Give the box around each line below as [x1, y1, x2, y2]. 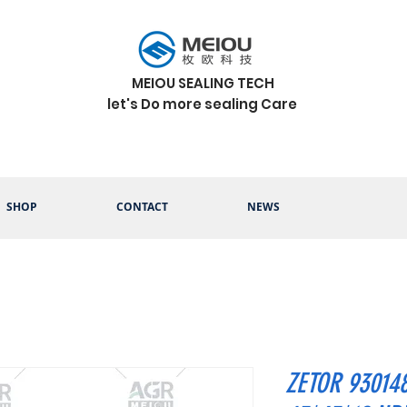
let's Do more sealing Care [106, 94, 300, 114]
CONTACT [115, 199, 168, 214]
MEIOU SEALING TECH [132, 74, 274, 93]
